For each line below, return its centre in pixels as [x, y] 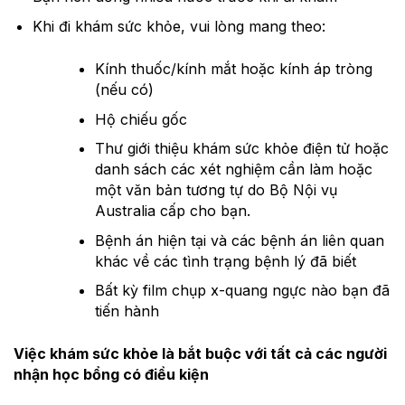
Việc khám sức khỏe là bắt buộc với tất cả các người [200, 354]
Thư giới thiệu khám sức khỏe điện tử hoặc [241, 149]
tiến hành [127, 311]
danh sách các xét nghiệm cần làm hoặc [233, 170]
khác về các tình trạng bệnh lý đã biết [225, 261]
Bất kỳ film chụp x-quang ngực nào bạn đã [242, 291]
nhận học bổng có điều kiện [111, 375]
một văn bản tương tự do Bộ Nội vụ [216, 190]
